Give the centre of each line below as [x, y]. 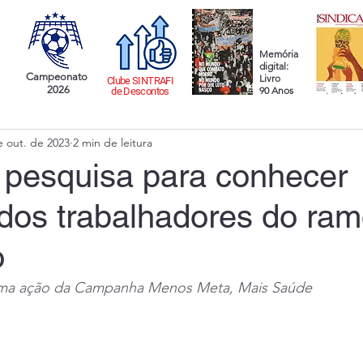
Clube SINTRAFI [140, 81]
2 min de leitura [113, 142]
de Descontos [140, 91]
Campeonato [58, 77]
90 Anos [276, 90]
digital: [274, 66]
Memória [279, 54]
